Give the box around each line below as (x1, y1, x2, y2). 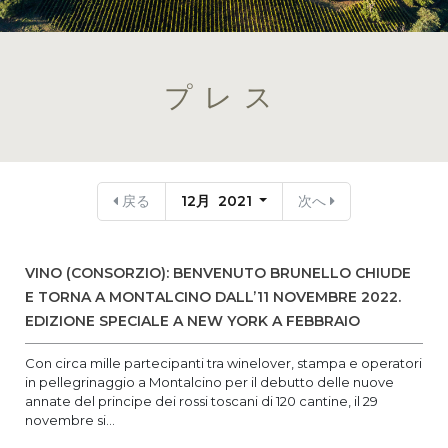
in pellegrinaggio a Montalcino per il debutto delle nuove (25, 374, 394, 390)
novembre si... (25, 412, 115, 428)
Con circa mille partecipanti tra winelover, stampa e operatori (25, 355, 422, 371)
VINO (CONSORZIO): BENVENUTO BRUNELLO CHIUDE (25, 264, 411, 282)
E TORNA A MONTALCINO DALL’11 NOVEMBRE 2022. (25, 288, 401, 306)
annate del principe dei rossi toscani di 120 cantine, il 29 (25, 393, 378, 409)
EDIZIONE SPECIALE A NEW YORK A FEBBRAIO (25, 312, 360, 330)
